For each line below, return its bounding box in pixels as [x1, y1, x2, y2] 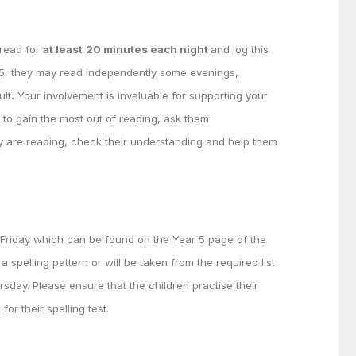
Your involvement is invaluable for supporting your [14, 89, 268, 102]
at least [43, 43, 83, 56]
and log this [211, 43, 269, 56]
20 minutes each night [86, 43, 211, 56]
